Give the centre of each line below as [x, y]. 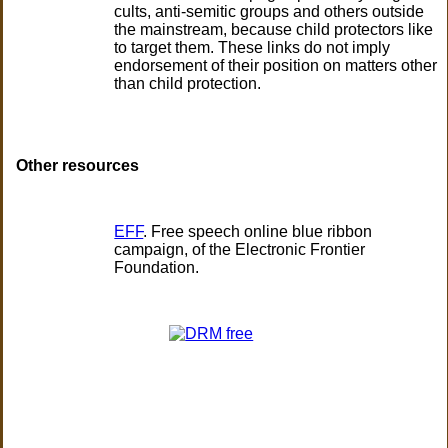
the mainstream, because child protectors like [274, 30]
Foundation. [157, 268]
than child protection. [188, 84]
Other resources [78, 166]
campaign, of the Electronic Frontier [240, 250]
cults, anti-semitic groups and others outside [269, 12]
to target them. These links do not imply [252, 48]
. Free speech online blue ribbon [258, 232]
